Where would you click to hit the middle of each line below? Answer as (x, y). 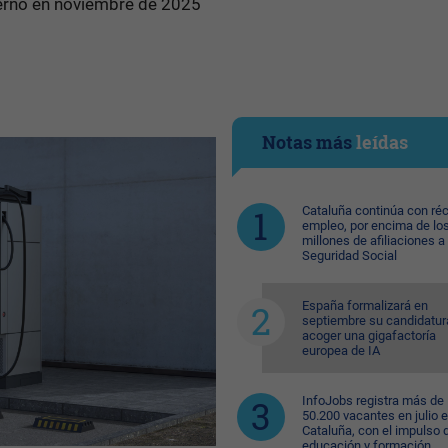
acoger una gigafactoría (368, 335)
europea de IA (340, 350)
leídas (381, 142)
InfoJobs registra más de (372, 400)
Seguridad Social (349, 255)
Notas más (308, 142)
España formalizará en (364, 305)
